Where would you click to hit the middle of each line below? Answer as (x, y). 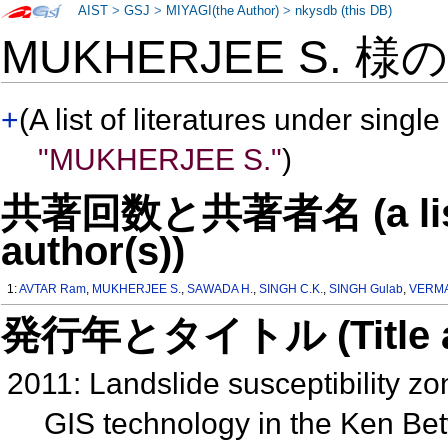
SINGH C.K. (291, 289)
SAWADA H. (220, 289)
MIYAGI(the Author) (223, 11)
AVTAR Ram (53, 289)
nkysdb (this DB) (344, 11)
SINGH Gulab (366, 289)
